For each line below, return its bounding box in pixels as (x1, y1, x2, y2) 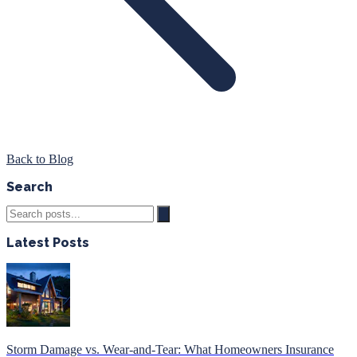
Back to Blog (6, 151, 73, 166)
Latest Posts (6, 234, 89, 250)
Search (6, 178, 53, 194)
